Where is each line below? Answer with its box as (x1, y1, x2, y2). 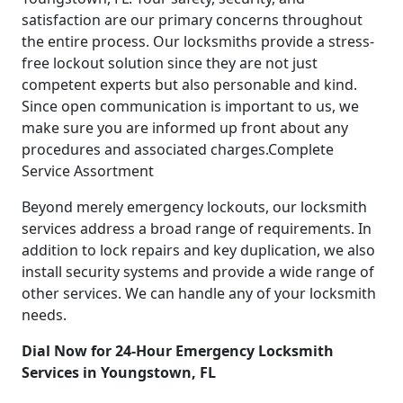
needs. (22, 304, 67, 325)
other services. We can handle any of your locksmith (22, 282, 376, 303)
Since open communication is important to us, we (22, 95, 359, 116)
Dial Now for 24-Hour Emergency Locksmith (22, 340, 334, 361)
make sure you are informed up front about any (22, 117, 348, 138)
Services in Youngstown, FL (22, 362, 216, 382)
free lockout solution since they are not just (22, 52, 318, 73)
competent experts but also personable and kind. (22, 74, 357, 94)
